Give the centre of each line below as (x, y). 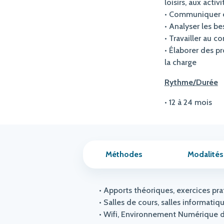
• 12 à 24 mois (188, 102)
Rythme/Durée (191, 82)
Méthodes (124, 154)
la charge (180, 62)
